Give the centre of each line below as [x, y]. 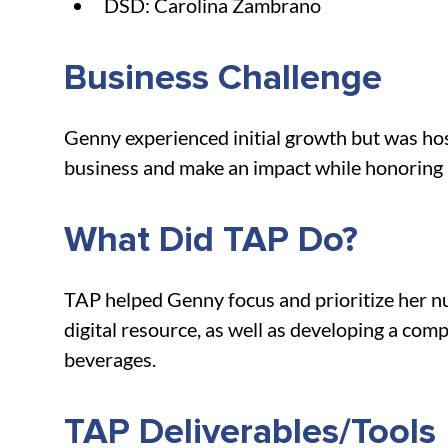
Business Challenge [223, 79]
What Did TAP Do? [211, 241]
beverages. [110, 359]
